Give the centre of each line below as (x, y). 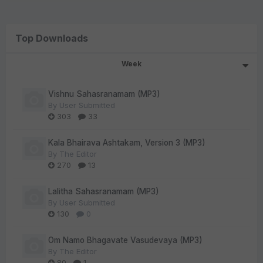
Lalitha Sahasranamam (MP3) (104, 192)
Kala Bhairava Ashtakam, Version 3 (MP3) (127, 143)
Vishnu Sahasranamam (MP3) (104, 94)
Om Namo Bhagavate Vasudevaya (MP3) (125, 240)
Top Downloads (52, 38)
